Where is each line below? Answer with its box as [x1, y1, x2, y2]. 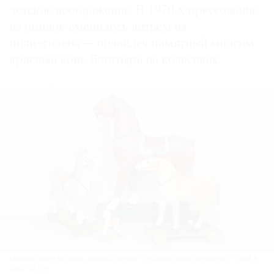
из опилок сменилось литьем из [9, 21, 187, 34]
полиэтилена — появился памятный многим [9, 37, 254, 51]
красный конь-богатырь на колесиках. [9, 54, 221, 67]
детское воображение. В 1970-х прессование [9, 4, 258, 18]
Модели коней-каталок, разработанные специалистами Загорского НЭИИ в [9, 255, 258, 263]
